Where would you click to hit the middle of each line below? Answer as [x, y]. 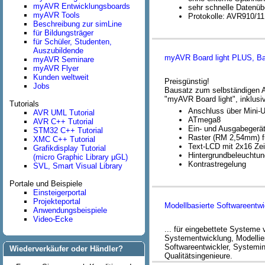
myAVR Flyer [56, 68]
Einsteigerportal [60, 193]
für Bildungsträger [63, 33]
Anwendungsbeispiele [70, 210]
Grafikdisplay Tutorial [70, 148]
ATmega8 [204, 119]
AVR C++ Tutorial [63, 122]
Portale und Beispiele [46, 184]
